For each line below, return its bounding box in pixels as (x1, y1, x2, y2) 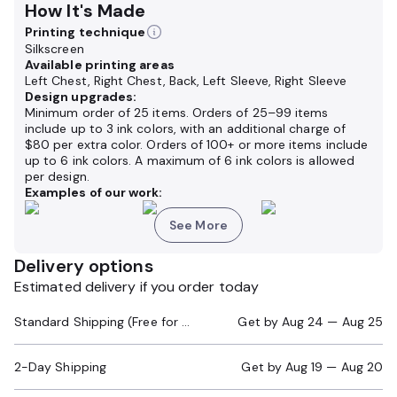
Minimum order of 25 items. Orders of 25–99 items (25, 105, 329, 121)
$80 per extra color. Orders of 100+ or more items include (25, 136, 368, 152)
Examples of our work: (25, 184, 163, 200)
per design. (25, 168, 90, 184)
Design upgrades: (25, 89, 137, 105)
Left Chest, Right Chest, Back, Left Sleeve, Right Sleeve (25, 73, 346, 89)
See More (169, 217, 228, 233)
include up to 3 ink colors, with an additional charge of (25, 121, 346, 136)
